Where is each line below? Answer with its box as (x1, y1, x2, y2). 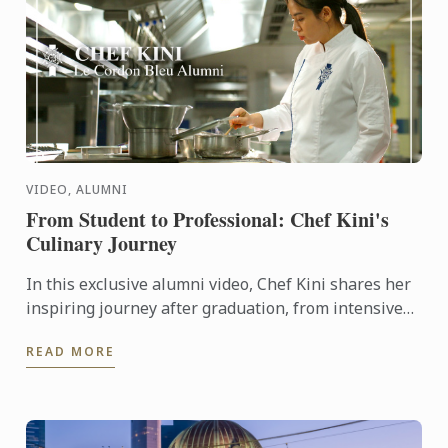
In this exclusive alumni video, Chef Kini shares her (26, 272, 412, 295)
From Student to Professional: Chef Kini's (26, 204, 390, 234)
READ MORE (26, 342, 116, 360)
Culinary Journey (26, 228, 178, 258)
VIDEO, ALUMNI (26, 180, 129, 198)
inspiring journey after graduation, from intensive (26, 296, 404, 319)
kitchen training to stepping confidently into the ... (26, 320, 401, 343)
